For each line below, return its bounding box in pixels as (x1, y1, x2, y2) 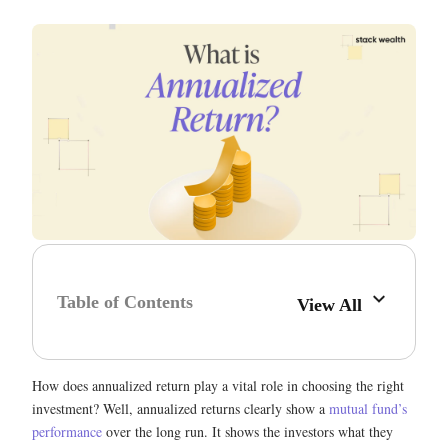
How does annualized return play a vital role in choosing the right (32, 376, 404, 395)
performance (32, 422, 102, 441)
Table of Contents (57, 291, 193, 312)
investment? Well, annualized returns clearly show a (32, 399, 329, 418)
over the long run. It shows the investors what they (102, 422, 393, 441)
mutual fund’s (329, 399, 407, 418)
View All (297, 295, 368, 315)
